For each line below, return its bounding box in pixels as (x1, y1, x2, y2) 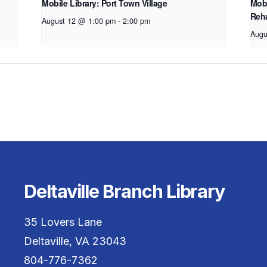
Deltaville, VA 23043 (23, 235, 126, 248)
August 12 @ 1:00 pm (42, 15, 116, 27)
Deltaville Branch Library (23, 180, 225, 203)
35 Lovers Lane (23, 216, 102, 229)
